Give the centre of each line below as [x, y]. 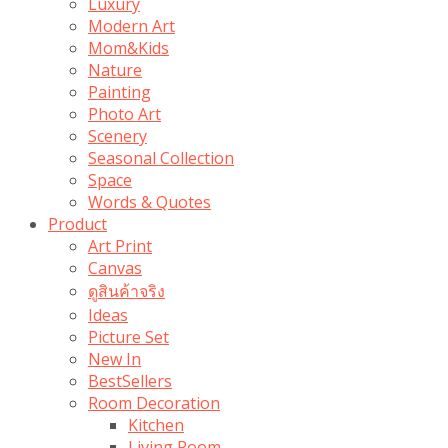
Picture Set [128, 336]
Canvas [115, 267]
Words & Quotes [149, 201]
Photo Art [124, 113]
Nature [115, 69]
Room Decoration [154, 402]
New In [114, 358]
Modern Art [131, 25]
